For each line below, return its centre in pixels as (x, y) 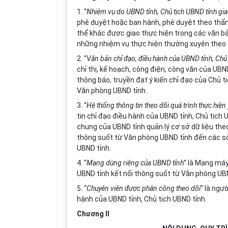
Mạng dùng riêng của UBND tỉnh (135, 163)
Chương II (93, 214)
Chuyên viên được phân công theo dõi (144, 188)
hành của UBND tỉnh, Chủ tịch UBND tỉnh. (142, 199)
